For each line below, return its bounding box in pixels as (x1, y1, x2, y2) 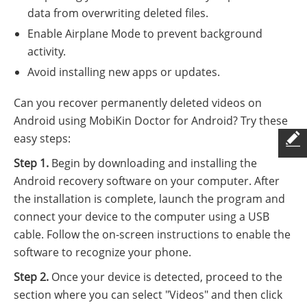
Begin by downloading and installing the (49, 156, 257, 171)
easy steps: (14, 131, 71, 147)
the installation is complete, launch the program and (14, 191, 285, 207)
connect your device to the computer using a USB (14, 209, 269, 225)
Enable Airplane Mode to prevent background (27, 26, 262, 42)
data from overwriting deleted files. (27, 5, 208, 21)
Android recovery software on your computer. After (14, 173, 280, 189)
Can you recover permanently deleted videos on (14, 95, 262, 111)
